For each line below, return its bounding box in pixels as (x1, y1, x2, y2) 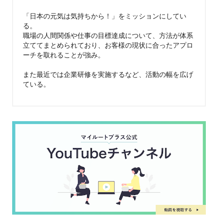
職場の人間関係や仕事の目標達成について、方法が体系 (23, 30, 193, 40)
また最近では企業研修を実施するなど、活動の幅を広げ (23, 69, 193, 79)
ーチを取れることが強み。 (23, 49, 105, 59)
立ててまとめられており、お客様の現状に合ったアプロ (23, 39, 193, 50)
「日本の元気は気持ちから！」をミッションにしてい (23, 10, 186, 20)
